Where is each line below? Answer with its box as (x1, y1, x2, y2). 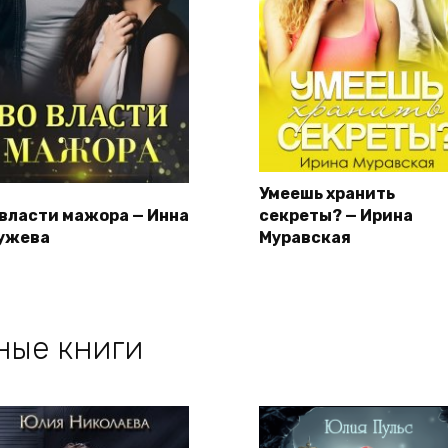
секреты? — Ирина (259, 206, 413, 226)
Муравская (259, 228, 351, 248)
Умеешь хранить (259, 184, 395, 204)
